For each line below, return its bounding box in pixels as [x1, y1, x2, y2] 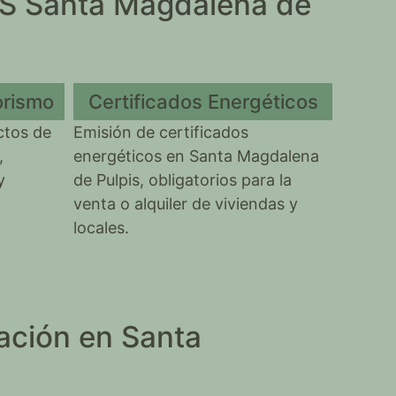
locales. [73, 218, 130, 237]
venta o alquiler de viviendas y [73, 194, 299, 213]
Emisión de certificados [73, 123, 249, 141]
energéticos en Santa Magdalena [73, 147, 320, 165]
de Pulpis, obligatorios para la [73, 171, 293, 189]
